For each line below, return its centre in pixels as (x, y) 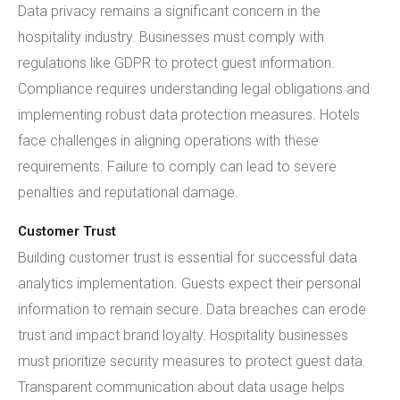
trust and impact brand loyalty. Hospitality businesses (183, 335)
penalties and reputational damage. (128, 192)
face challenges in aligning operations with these (168, 141)
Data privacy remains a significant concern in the (169, 11)
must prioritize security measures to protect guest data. (192, 361)
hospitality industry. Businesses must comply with (171, 37)
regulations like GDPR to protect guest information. (176, 63)
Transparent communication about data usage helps (181, 387)
